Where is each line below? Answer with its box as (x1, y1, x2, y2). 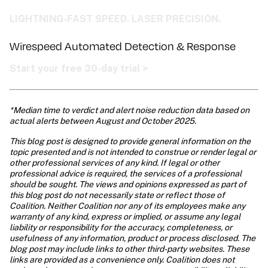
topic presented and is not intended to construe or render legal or (10, 147, 256, 157)
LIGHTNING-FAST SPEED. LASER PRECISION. (10, 13, 221, 25)
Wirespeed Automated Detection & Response (10, 38, 238, 54)
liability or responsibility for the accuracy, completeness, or (10, 223, 232, 232)
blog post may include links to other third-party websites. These (10, 244, 249, 254)
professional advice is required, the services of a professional (10, 169, 242, 178)
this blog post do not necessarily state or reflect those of (10, 190, 225, 200)
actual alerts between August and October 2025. (10, 116, 196, 126)
